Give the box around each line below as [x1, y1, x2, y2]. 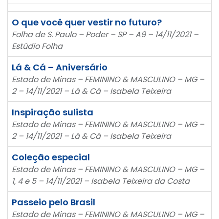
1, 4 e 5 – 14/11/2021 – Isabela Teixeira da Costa [12, 175, 190, 187]
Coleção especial [12, 151, 90, 163]
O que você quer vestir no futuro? [12, 16, 162, 28]
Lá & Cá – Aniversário [12, 61, 108, 73]
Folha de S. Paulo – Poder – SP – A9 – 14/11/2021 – [12, 28, 198, 40]
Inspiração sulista [12, 106, 93, 118]
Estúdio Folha [12, 40, 63, 52]
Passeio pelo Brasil [12, 196, 95, 208]
